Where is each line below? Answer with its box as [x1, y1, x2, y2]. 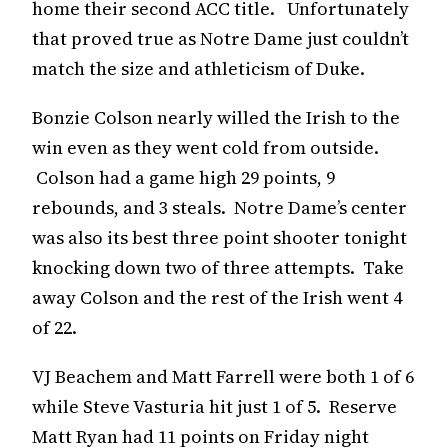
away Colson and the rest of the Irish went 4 [32, 284, 402, 310]
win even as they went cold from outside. [32, 134, 379, 160]
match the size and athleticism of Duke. [32, 55, 365, 81]
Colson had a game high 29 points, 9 [32, 164, 335, 190]
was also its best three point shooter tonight [32, 224, 407, 250]
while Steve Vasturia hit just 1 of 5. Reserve [32, 393, 397, 419]
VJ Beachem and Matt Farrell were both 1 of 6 [32, 363, 414, 389]
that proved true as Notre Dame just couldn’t [32, 25, 409, 51]
